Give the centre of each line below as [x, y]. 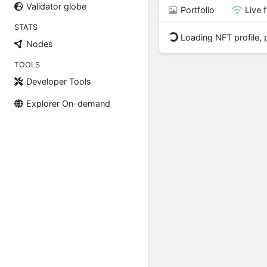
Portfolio [197, 10]
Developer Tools [58, 81]
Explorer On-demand [67, 103]
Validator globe [55, 6]
